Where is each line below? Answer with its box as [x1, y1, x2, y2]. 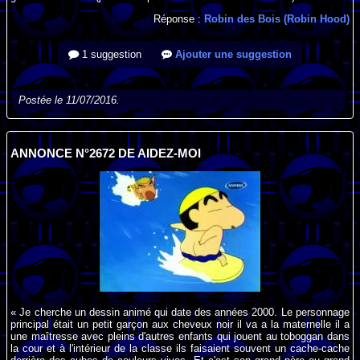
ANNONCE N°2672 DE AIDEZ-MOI [10, 146, 202, 160]
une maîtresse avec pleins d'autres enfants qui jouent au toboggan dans [10, 330, 350, 343]
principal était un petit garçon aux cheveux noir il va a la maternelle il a [10, 318, 350, 331]
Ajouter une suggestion [172, 48, 292, 61]
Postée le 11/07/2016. [18, 94, 121, 107]
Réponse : [153, 13, 204, 26]
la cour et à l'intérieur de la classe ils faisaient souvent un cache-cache [10, 342, 350, 355]
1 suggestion [79, 48, 141, 61]
